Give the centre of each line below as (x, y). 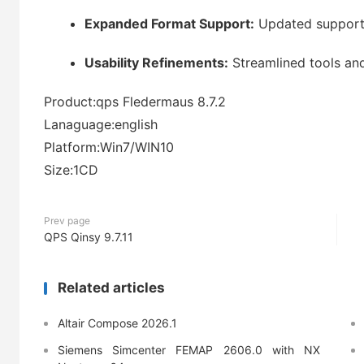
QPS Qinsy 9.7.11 (89, 237)
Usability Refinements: (156, 63)
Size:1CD (71, 170)
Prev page (67, 221)
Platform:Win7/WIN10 (109, 147)
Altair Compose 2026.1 (117, 323)
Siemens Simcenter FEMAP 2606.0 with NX (189, 350)
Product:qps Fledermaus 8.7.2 (135, 102)
